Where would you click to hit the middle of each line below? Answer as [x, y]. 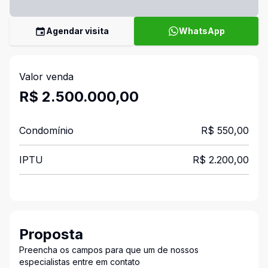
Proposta [51, 234]
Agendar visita [77, 31]
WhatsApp [202, 31]
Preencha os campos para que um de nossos [109, 250]
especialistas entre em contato [80, 262]
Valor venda [46, 77]
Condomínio [46, 130]
